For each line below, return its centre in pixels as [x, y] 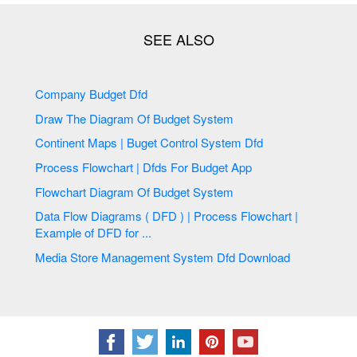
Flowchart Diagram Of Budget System [214, 191]
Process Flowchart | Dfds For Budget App [242, 167]
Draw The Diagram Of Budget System [214, 118]
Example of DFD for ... [139, 233]
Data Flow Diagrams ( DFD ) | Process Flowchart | [63, 216]
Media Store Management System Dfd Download [265, 257]
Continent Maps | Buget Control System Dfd [256, 143]
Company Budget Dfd [120, 94]
